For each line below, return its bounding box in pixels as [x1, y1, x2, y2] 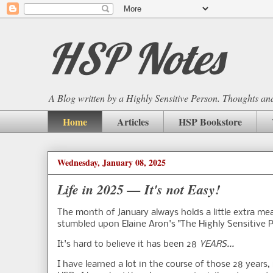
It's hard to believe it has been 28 [57, 239, 197, 250]
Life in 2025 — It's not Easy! [57, 180, 221, 199]
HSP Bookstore [179, 114, 242, 129]
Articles [117, 114, 149, 129]
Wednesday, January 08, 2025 [57, 156, 166, 169]
